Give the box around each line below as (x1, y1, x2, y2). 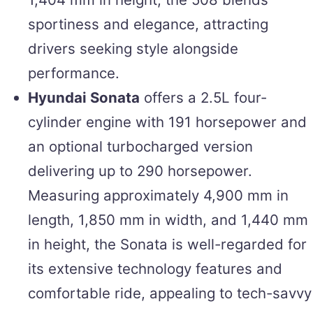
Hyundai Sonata (28, 88, 140, 106)
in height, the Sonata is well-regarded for (28, 235, 307, 253)
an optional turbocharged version (28, 137, 253, 155)
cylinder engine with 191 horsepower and (28, 112, 307, 131)
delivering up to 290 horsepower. (28, 161, 252, 180)
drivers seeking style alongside (28, 39, 238, 57)
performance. (28, 64, 119, 82)
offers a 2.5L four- (140, 88, 267, 106)
